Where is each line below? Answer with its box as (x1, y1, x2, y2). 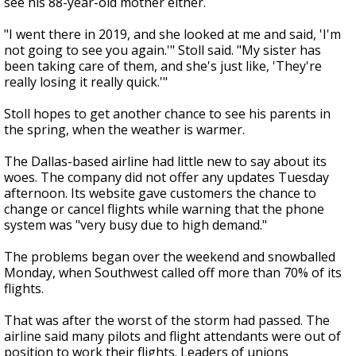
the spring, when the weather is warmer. (4, 121, 245, 138)
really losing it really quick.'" (4, 73, 168, 91)
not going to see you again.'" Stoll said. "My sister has (4, 41, 321, 59)
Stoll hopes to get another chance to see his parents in (4, 105, 331, 122)
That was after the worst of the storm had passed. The (4, 311, 330, 329)
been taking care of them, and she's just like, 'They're (4, 57, 322, 75)
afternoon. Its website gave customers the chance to (4, 184, 316, 202)
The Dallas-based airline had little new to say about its (4, 153, 327, 170)
